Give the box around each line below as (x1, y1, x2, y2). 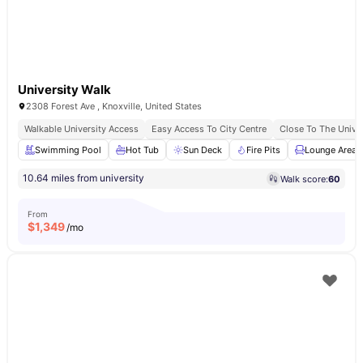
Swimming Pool (35, 144, 101, 156)
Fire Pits (246, 144, 280, 156)
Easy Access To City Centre (152, 123, 267, 135)
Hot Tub (126, 144, 159, 156)
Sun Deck (183, 144, 222, 156)
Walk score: (280, 173, 328, 185)
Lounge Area (305, 144, 357, 156)
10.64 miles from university (23, 172, 144, 184)
